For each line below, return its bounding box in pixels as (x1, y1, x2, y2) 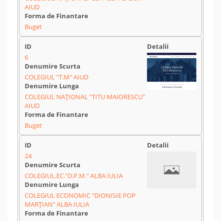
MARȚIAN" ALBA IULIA (25, 200, 89, 209)
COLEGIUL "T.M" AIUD (25, 73, 88, 81)
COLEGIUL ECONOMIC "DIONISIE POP (25, 191, 136, 200)
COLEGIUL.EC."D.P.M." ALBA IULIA (25, 171, 123, 180)
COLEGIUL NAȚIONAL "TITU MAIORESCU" (25, 92, 145, 101)
